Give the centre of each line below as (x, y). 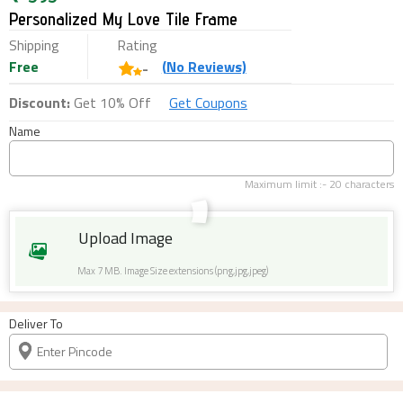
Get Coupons (208, 102)
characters (368, 184)
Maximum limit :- (287, 184)
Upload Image (125, 237)
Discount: (40, 102)
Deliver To (36, 323)
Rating (137, 45)
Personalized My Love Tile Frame (123, 18)
